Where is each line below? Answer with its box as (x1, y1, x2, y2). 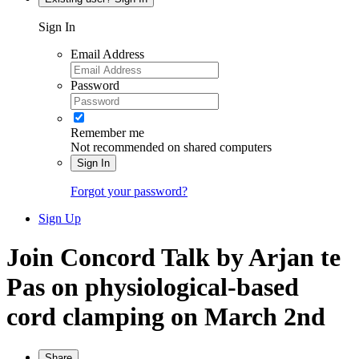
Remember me (71, 125, 144, 139)
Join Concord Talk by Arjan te (6, 243, 341, 272)
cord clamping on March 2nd (6, 302, 325, 332)
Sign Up (38, 211, 81, 225)
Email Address (71, 46, 144, 61)
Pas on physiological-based (6, 272, 299, 302)
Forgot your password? (71, 184, 188, 198)
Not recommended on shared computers (71, 139, 272, 154)
